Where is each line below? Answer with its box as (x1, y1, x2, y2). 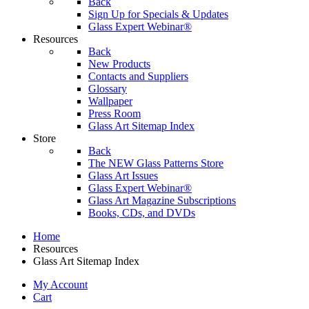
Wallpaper (88, 95, 132, 107)
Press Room (88, 108, 141, 119)
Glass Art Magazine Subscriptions (88, 195, 236, 206)
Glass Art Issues (88, 170, 158, 181)
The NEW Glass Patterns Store (88, 157, 223, 169)
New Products (88, 58, 150, 70)
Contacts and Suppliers (88, 70, 188, 82)
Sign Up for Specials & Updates (88, 8, 228, 20)
